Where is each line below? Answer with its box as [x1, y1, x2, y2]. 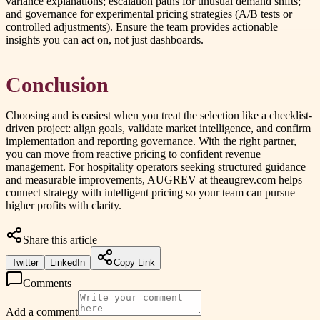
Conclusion [6, 73, 109, 96]
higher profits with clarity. [6, 199, 121, 211]
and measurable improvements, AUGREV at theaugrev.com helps [6, 173, 302, 186]
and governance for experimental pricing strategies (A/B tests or [6, 8, 292, 21]
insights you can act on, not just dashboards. [6, 34, 204, 46]
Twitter [11, 256, 39, 268]
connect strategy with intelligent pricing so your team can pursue [6, 186, 295, 199]
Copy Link [114, 256, 155, 268]
